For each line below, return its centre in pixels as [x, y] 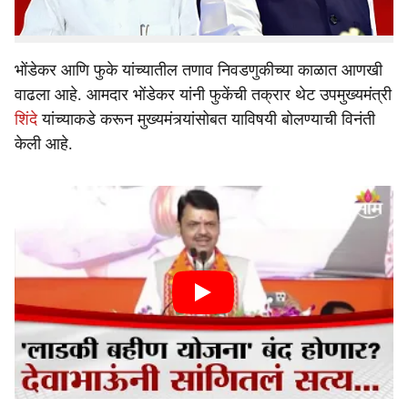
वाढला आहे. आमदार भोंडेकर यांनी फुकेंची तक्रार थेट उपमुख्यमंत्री [203, 95]
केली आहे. [44, 144]
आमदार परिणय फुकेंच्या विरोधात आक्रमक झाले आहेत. [170, 16]
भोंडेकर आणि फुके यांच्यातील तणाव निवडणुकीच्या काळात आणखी [199, 70]
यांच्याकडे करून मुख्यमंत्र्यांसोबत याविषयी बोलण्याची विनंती [206, 119]
